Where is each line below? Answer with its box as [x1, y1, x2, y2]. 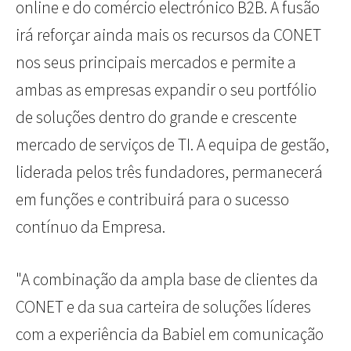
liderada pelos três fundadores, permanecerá [16, 161, 323, 183]
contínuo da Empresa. [16, 216, 165, 238]
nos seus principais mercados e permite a [16, 52, 296, 74]
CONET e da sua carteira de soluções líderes [16, 296, 311, 318]
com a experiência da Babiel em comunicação [16, 324, 324, 346]
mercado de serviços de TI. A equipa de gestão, [16, 134, 329, 156]
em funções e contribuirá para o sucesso [16, 189, 289, 211]
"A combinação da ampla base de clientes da [16, 269, 318, 291]
